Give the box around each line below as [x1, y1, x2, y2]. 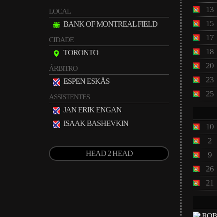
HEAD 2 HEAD [85, 149, 133, 157]
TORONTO [63, 48, 98, 57]
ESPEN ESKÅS [63, 77, 109, 85]
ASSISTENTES [49, 93, 90, 101]
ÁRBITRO [49, 64, 77, 72]
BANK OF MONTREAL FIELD [63, 20, 157, 28]
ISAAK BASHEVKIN [63, 119, 128, 127]
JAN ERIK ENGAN [63, 106, 122, 114]
